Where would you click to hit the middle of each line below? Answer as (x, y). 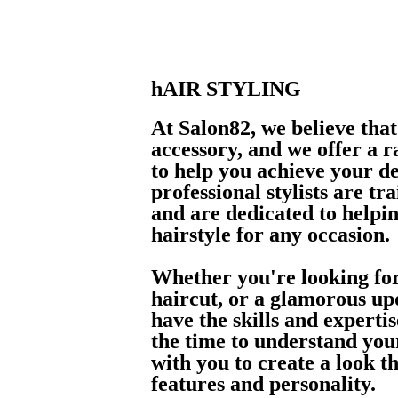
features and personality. (263, 383)
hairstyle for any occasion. (271, 234)
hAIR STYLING (226, 88)
